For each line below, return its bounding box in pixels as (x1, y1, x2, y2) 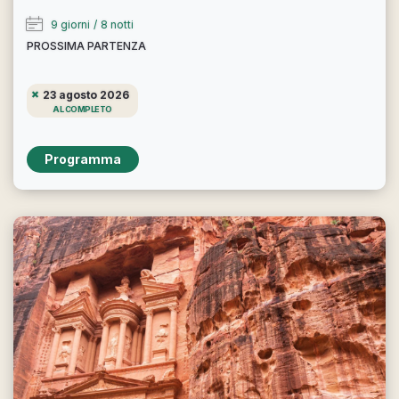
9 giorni (51, 17, 90, 31)
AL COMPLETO (52, 103, 113, 114)
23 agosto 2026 (43, 87, 129, 102)
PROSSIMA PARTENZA (27, 38, 146, 53)
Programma (45, 151, 121, 167)
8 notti (101, 17, 134, 31)
